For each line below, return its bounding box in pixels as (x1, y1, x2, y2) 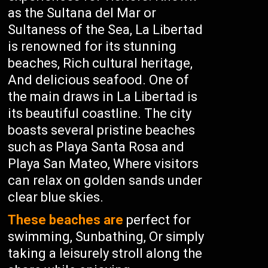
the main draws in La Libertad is (8, 89, 198, 104)
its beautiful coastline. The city (8, 106, 192, 121)
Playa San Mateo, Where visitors (8, 156, 199, 171)
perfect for (123, 212, 191, 227)
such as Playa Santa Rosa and (8, 139, 185, 154)
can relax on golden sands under (8, 173, 203, 188)
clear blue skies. (8, 190, 104, 205)
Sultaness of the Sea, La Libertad (8, 22, 203, 37)
